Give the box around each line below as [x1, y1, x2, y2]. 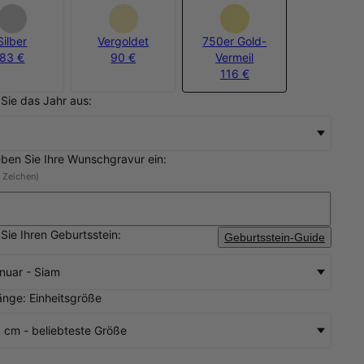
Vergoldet [97, 33, 149, 48]
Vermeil [215, 50, 254, 64]
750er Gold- [202, 33, 267, 48]
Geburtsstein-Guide [223, 230, 325, 244]
